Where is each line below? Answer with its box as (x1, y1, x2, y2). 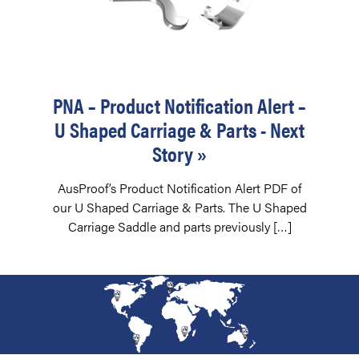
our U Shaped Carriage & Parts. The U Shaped (52, 197, 307, 216)
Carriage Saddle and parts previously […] (67, 216, 292, 236)
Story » (152, 138, 207, 168)
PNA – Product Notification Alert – (53, 90, 306, 120)
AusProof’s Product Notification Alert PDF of (58, 178, 301, 197)
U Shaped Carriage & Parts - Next (54, 114, 305, 144)
